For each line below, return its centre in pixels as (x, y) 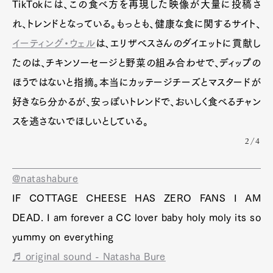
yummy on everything (63, 237)
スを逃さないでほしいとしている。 (80, 122)
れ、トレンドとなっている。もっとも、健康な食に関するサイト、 (136, 24)
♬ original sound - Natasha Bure (89, 257)
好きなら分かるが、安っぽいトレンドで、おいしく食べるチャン (136, 102)
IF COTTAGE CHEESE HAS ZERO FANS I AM (136, 198)
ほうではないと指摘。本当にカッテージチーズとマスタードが (136, 83)
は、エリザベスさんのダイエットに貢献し (178, 44)
